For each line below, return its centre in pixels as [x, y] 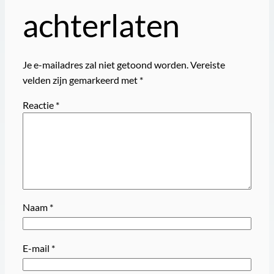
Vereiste [207, 64]
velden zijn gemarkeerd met [81, 80]
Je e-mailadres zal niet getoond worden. [105, 64]
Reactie [39, 105]
